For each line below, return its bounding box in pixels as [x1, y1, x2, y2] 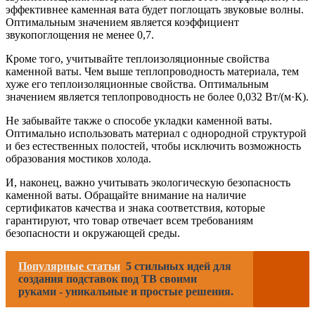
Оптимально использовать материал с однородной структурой [6, 127, 307, 139]
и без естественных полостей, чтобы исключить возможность [6, 139, 301, 152]
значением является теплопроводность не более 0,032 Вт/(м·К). [6, 90, 309, 103]
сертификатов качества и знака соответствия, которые [6, 201, 265, 214]
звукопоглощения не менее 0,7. [6, 28, 154, 41]
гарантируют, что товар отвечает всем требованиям [6, 214, 253, 226]
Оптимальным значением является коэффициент [6, 15, 239, 28]
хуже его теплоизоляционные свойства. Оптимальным [6, 77, 269, 90]
